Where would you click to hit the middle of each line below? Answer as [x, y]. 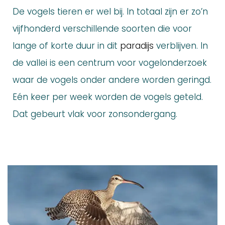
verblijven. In [181, 46]
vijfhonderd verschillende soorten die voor [102, 29]
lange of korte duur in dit [66, 46]
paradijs [137, 46]
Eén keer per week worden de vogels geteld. [108, 97]
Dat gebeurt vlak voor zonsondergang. [95, 114]
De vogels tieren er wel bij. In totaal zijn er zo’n [110, 12]
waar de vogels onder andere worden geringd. [112, 80]
